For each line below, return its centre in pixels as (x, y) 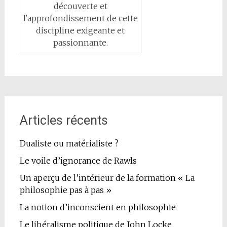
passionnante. (80, 43)
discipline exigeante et (81, 31)
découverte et (80, 6)
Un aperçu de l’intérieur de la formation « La (107, 178)
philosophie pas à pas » (65, 190)
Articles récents (64, 121)
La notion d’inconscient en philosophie (98, 207)
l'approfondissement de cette (80, 18)
